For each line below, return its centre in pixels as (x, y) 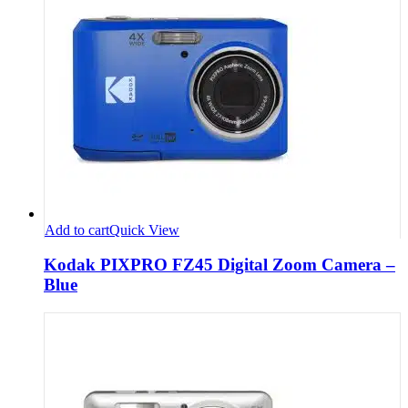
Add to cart (77, 229)
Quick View (144, 229)
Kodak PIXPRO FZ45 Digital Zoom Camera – (219, 265)
